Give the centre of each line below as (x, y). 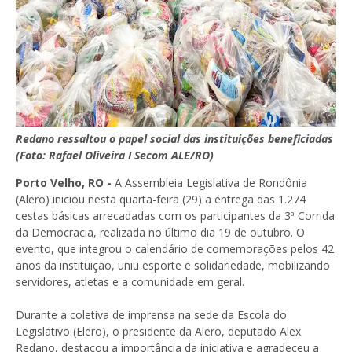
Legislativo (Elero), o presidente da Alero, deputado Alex (158, 331)
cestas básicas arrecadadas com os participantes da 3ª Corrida (175, 216)
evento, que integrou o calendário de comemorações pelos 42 (175, 249)
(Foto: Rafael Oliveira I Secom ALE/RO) (115, 155)
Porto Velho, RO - (65, 183)
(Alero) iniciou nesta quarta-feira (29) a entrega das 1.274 (161, 199)
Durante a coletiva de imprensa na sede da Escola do (151, 315)
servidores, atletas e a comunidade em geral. (130, 282)
